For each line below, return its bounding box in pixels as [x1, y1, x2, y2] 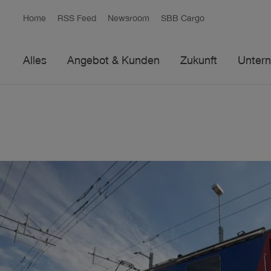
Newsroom [108, 15, 150, 24]
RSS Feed [57, 15, 97, 24]
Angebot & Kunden [67, 56, 160, 67]
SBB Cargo [161, 15, 205, 24]
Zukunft [180, 56, 218, 67]
